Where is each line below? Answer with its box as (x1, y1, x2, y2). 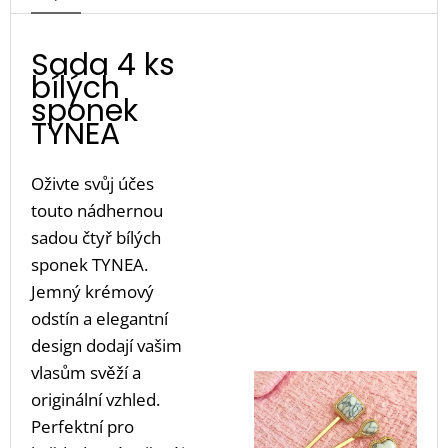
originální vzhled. (31, 388, 160, 412)
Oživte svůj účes (31, 172, 154, 196)
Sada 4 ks (31, 43, 175, 86)
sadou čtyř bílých (31, 226, 161, 250)
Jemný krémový (31, 280, 154, 304)
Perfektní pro (31, 415, 134, 439)
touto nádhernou (31, 199, 163, 223)
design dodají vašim (31, 334, 182, 358)
